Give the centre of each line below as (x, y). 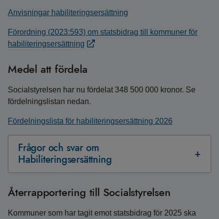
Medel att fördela (48, 69)
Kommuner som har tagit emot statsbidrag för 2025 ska (102, 213)
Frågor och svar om (59, 148)
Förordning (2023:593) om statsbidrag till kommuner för (103, 32)
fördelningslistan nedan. (49, 101)
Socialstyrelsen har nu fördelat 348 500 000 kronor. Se (102, 90)
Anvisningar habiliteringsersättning (68, 12)
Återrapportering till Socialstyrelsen (89, 192)
